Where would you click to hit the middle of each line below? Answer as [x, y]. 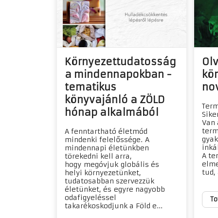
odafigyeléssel [91, 197]
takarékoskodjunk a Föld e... [114, 206]
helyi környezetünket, [103, 173]
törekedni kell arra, [98, 156]
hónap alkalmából [112, 112]
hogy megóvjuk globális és [112, 164]
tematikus [91, 87]
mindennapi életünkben [107, 148]
